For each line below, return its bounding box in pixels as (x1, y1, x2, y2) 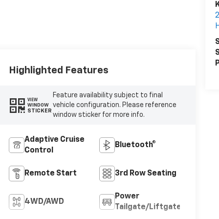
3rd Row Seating (114, 170, 176, 178)
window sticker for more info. (53, 111, 145, 119)
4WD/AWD (24, 198, 64, 206)
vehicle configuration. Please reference (53, 102, 177, 109)
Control (24, 147, 53, 155)
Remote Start (24, 170, 77, 178)
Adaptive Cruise (24, 136, 85, 144)
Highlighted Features (8, 66, 109, 76)
